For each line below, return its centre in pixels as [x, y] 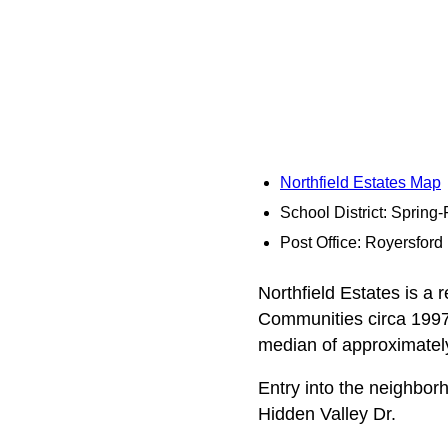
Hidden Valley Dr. [326, 414]
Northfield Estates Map [360, 182]
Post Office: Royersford [361, 242]
